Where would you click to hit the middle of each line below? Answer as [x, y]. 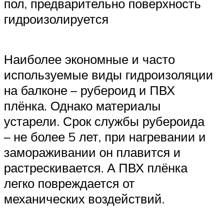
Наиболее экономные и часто [89, 59]
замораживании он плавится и [92, 152]
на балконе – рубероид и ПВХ [89, 90]
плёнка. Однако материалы [82, 106]
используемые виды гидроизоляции [108, 75]
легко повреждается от [69, 183]
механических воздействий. [84, 199]
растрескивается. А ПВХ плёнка [96, 168]
